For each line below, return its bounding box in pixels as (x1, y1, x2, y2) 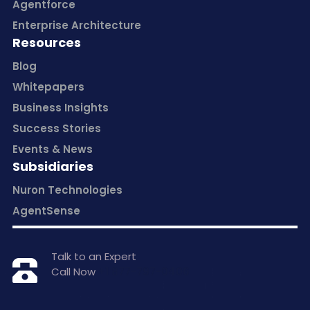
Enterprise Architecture (12, 17, 141, 33)
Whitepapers (12, 79, 84, 94)
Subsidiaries (12, 157, 93, 175)
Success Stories (12, 120, 101, 136)
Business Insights (12, 100, 109, 115)
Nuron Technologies (12, 182, 122, 197)
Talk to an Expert (51, 248, 136, 264)
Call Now (51, 264, 98, 279)
